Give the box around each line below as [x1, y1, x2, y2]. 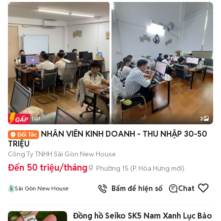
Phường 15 [96, 163, 129, 173]
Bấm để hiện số [108, 184, 162, 193]
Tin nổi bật [12, 114, 40, 122]
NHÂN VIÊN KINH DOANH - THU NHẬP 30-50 [41, 129, 207, 139]
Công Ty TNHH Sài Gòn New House [8, 149, 116, 158]
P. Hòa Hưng [133, 163, 170, 173]
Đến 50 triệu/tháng [8, 162, 87, 173]
